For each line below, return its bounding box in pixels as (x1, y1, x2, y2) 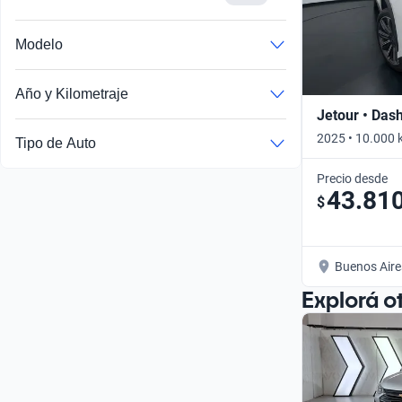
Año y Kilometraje (15, 86, 128, 102)
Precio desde (317, 170, 388, 186)
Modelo (15, 37, 63, 53)
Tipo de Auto (15, 135, 96, 152)
